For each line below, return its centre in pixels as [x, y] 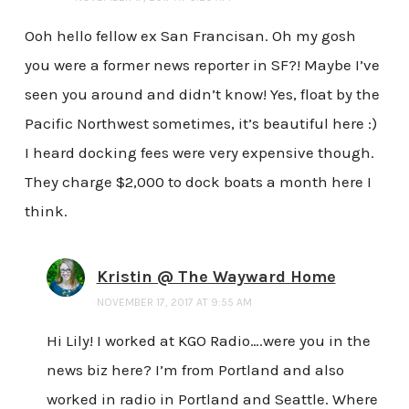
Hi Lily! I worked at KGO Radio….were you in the [208, 341]
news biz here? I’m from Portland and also [195, 370]
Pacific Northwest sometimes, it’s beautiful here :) [200, 124]
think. [46, 211]
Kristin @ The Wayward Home [216, 277]
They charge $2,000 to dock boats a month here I [198, 182]
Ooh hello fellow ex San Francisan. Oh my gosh [190, 36]
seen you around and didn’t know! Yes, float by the [202, 94]
